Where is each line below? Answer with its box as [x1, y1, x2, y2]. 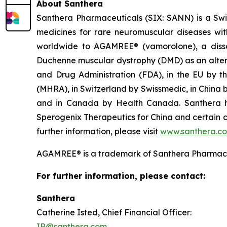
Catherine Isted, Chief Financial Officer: [36, 207, 192, 217]
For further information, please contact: [36, 170, 205, 181]
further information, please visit [36, 126, 160, 136]
